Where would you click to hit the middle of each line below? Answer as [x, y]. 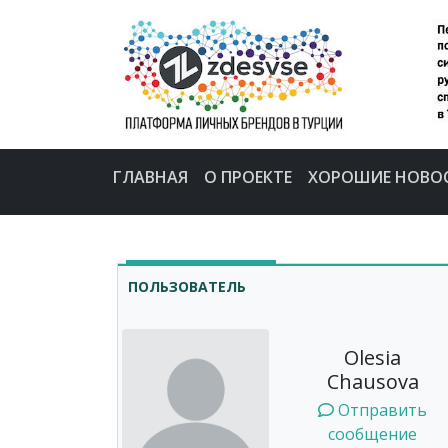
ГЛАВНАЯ [150, 176]
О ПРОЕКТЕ [247, 176]
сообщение [372, 434]
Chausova [372, 382]
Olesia [372, 358]
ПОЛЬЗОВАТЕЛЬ [187, 286]
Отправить [380, 410]
